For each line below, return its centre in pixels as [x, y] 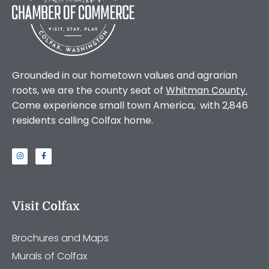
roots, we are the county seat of [89, 90]
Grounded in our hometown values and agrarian [125, 75]
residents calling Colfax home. [83, 120]
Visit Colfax [46, 206]
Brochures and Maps [60, 238]
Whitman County [206, 90]
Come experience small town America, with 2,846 [130, 105]
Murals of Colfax [50, 256]
